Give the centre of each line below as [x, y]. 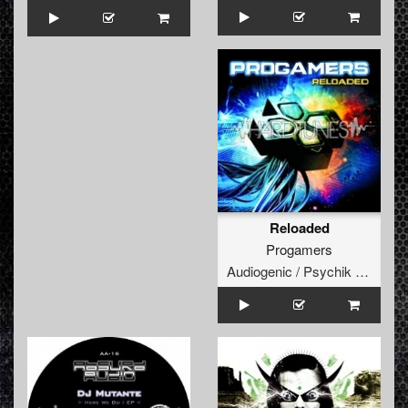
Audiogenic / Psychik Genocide [362, 270]
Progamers [299, 249]
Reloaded [299, 227]
